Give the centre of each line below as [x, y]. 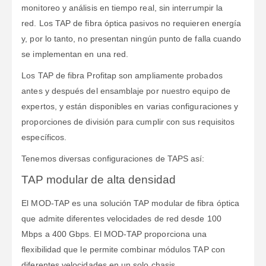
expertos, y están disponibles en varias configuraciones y [130, 107]
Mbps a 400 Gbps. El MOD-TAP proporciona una [114, 234]
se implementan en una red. [75, 54]
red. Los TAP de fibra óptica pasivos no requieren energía [132, 23]
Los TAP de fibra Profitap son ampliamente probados [122, 76]
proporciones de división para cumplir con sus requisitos [128, 122]
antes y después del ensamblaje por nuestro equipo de [126, 91]
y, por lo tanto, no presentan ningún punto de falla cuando [132, 39]
